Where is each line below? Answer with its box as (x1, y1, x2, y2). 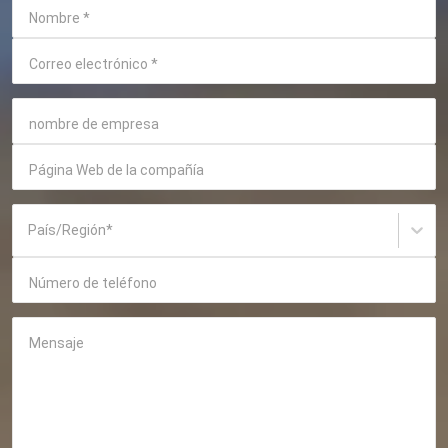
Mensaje (29, 334, 84, 351)
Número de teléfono (29, 274, 157, 291)
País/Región (28, 221, 107, 238)
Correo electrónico (29, 55, 148, 72)
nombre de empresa (29, 115, 159, 132)
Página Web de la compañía (29, 161, 204, 178)
